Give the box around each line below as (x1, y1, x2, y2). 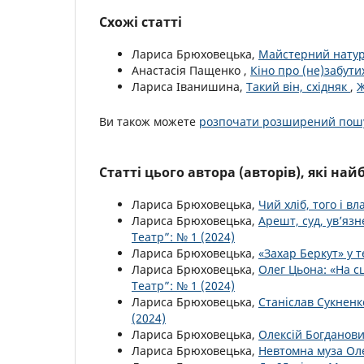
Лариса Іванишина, (132, 78, 246, 94)
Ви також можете (99, 113, 199, 129)
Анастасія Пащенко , (132, 62, 250, 78)
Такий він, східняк (246, 78, 350, 94)
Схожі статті (99, 12, 182, 31)
